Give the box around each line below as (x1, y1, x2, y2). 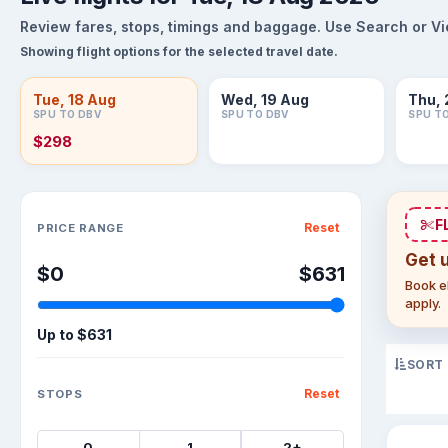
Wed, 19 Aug (220, 91, 309, 108)
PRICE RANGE (37, 220, 124, 235)
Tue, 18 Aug (33, 91, 116, 108)
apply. (405, 295, 441, 311)
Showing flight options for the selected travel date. (20, 44, 338, 59)
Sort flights (19, 190, 102, 210)
